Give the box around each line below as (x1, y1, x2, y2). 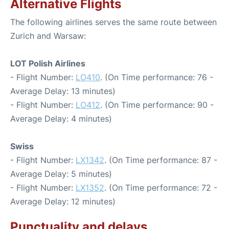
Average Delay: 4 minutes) (10, 113, 112, 124)
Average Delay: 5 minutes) (10, 168, 112, 179)
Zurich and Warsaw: (10, 30, 86, 41)
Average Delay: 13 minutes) (10, 85, 116, 96)
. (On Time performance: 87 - (104, 154, 217, 165)
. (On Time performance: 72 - (104, 182, 217, 193)
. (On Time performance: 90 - (100, 99, 214, 110)
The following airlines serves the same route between (10, 16, 217, 27)
